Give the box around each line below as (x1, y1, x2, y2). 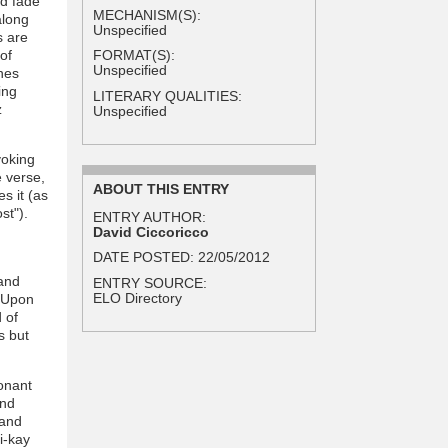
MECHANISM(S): (93, 6, 202, 23)
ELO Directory (93, 289, 183, 306)
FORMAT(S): (93, 47, 176, 64)
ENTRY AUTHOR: (93, 208, 207, 225)
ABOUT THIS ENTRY (93, 181, 230, 198)
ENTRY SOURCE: (93, 274, 208, 291)
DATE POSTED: (93, 249, 199, 266)
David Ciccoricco (93, 223, 210, 240)
